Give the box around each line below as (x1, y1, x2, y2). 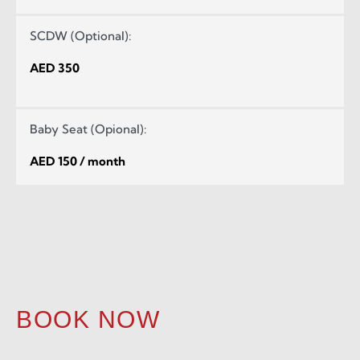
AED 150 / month (30, 153, 125, 169)
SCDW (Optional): (30, 28, 131, 44)
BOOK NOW (16, 305, 160, 333)
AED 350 (30, 60, 80, 76)
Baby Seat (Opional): (30, 121, 146, 137)
